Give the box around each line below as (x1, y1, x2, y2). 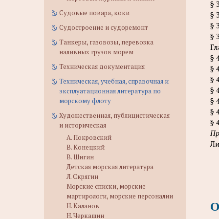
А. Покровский (66, 133, 111, 142)
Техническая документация (59, 62, 145, 71)
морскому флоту (59, 96, 111, 105)
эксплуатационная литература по (59, 87, 161, 95)
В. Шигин (66, 153, 94, 161)
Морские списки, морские (66, 182, 146, 191)
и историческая (59, 121, 106, 130)
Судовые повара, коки (59, 8, 130, 17)
